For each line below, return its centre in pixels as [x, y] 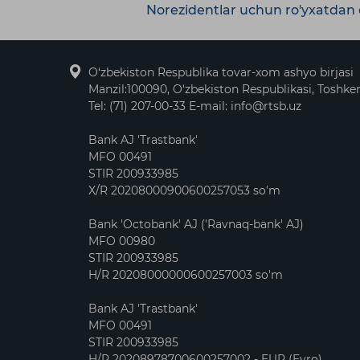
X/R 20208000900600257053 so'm [184, 190]
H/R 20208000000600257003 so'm [186, 275]
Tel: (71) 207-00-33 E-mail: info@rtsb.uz [195, 106]
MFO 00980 [122, 241]
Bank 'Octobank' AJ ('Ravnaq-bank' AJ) [196, 224]
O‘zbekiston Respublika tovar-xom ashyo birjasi [221, 72]
